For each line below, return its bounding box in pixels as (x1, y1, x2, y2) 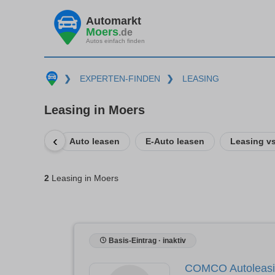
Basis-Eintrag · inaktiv (107, 236, 186, 245)
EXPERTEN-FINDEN (79, 74, 160, 83)
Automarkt (86, 14, 141, 27)
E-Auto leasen (145, 136, 204, 146)
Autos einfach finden (86, 37, 145, 44)
